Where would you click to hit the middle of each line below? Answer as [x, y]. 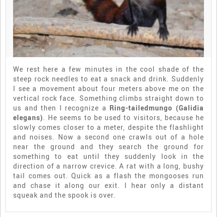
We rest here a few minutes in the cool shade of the [108, 69]
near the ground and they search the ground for [108, 146]
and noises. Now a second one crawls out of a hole [108, 137]
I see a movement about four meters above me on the [108, 88]
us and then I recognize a [62, 108]
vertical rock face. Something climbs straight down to [108, 98]
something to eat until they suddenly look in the [108, 156]
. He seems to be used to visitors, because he [124, 117]
